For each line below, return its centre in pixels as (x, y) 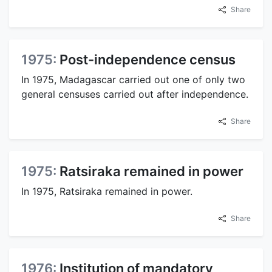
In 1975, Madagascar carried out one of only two (133, 79)
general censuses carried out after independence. (135, 94)
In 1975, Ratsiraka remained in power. (107, 191)
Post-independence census (148, 59)
